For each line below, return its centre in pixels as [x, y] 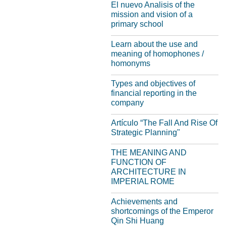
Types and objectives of [153, 83]
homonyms [131, 63]
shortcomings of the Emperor [162, 211]
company [127, 103]
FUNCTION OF [139, 162]
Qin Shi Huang [137, 221]
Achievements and [144, 202]
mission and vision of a [152, 14]
